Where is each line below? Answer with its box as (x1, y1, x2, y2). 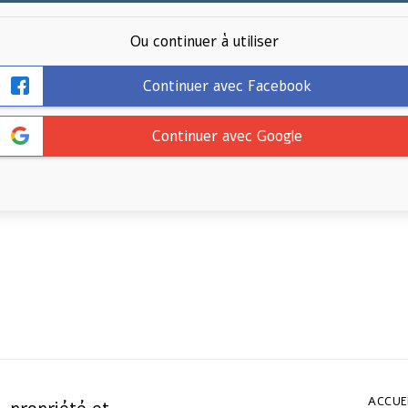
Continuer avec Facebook (142, 75, 311, 97)
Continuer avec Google (151, 125, 302, 147)
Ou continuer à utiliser (129, 30, 279, 52)
